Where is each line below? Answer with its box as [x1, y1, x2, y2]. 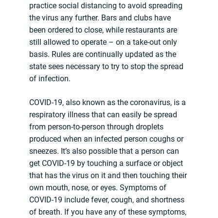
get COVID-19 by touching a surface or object [29, 159, 183, 168]
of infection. [29, 74, 71, 84]
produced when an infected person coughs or [29, 134, 183, 144]
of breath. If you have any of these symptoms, [29, 207, 186, 217]
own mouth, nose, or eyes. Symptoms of [29, 183, 166, 193]
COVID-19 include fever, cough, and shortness [29, 195, 184, 205]
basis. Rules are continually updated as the [29, 50, 176, 59]
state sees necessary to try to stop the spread [29, 62, 183, 72]
